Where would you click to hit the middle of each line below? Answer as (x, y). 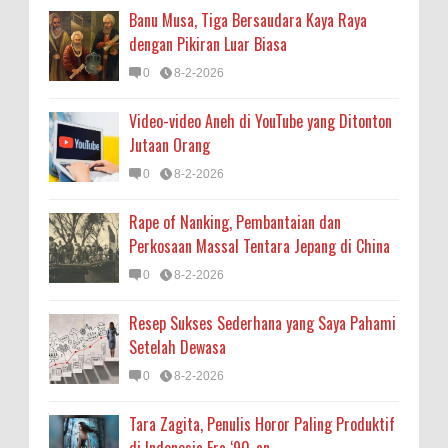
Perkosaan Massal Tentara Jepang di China (259, 246)
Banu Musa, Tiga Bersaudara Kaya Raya (248, 20)
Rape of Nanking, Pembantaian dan (235, 222)
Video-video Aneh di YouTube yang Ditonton (260, 121)
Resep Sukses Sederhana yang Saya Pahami (262, 323)
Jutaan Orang (169, 145)
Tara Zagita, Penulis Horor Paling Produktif (262, 424)
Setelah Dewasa (177, 347)
